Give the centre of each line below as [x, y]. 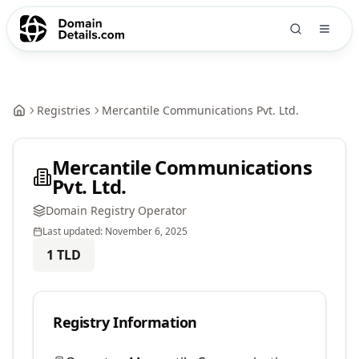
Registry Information [125, 322]
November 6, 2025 [146, 231]
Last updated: [74, 231]
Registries [64, 110]
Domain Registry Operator [116, 210]
